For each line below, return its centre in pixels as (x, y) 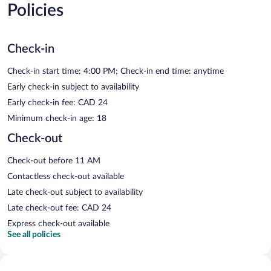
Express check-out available (58, 224)
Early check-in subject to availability (73, 87)
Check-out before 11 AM (54, 161)
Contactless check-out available (66, 176)
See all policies (34, 234)
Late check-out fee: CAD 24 (59, 208)
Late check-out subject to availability (75, 192)
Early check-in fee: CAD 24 (57, 103)
